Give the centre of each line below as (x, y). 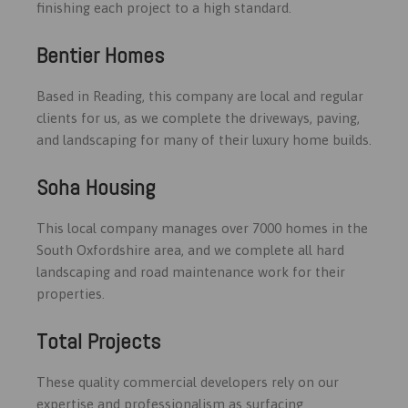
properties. (71, 293)
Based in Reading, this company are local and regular (200, 96)
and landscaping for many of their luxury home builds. (204, 139)
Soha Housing (96, 187)
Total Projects (98, 341)
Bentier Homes (100, 55)
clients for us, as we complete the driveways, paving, (198, 117)
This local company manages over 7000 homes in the (202, 228)
